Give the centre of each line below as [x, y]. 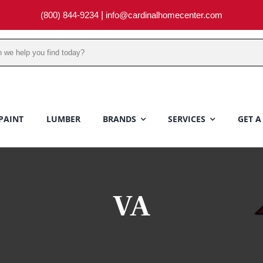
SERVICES [187, 119]
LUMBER [63, 119]
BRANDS [119, 119]
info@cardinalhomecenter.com [164, 15]
